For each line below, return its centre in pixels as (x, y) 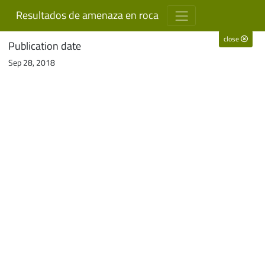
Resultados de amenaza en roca (87, 15)
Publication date (45, 46)
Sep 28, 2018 (32, 62)
